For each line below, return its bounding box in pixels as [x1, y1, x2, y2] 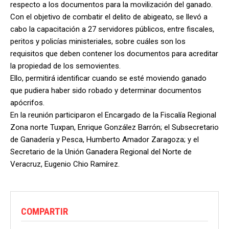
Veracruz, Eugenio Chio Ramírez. [10, 159, 120, 169]
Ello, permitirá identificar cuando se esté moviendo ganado [10, 73, 207, 83]
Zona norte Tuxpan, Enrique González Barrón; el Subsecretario [10, 122, 219, 132]
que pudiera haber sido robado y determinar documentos [10, 85, 201, 95]
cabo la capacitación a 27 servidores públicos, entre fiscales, [10, 24, 214, 34]
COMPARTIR [21, 205, 68, 217]
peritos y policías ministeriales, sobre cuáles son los [10, 36, 186, 46]
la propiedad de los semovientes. [10, 61, 121, 71]
